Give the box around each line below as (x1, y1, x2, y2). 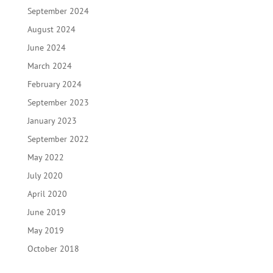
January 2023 (27, 115, 77, 126)
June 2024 (27, 41, 66, 53)
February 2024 (27, 78, 82, 90)
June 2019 (27, 206, 66, 218)
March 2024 (27, 60, 72, 71)
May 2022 (27, 151, 64, 163)
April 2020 (27, 188, 67, 199)
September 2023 (27, 96, 89, 108)
